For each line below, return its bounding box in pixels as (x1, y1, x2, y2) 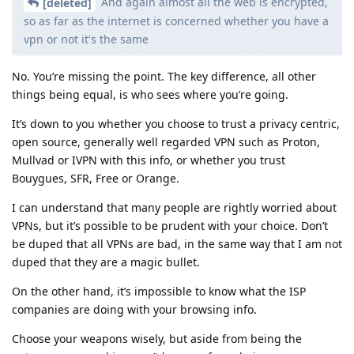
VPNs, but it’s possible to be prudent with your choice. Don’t (12, 218, 328, 234)
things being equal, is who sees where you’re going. (12, 87, 288, 103)
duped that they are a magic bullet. (12, 254, 200, 270)
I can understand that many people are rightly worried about (12, 200, 337, 216)
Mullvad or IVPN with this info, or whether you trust (12, 153, 285, 168)
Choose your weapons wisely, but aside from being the (12, 331, 302, 347)
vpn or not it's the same (24, 32, 149, 47)
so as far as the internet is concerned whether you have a (24, 13, 329, 29)
